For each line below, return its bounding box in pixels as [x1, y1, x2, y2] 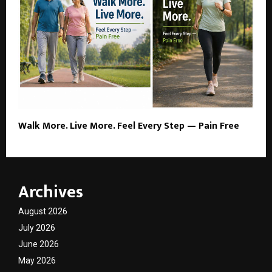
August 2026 [18, 206, 67, 217]
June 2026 [18, 239, 59, 250]
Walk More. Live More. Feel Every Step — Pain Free [18, 118, 239, 135]
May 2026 [18, 256, 56, 266]
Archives [18, 178, 83, 207]
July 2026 [18, 223, 55, 233]
